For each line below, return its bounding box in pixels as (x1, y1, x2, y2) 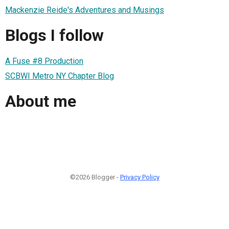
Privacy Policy (120, 173, 159, 181)
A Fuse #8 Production (5, 56, 83, 66)
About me (5, 91, 76, 111)
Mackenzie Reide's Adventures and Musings (5, 5, 164, 15)
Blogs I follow (5, 26, 104, 45)
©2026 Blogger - (70, 173, 120, 181)
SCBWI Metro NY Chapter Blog (5, 71, 114, 81)
